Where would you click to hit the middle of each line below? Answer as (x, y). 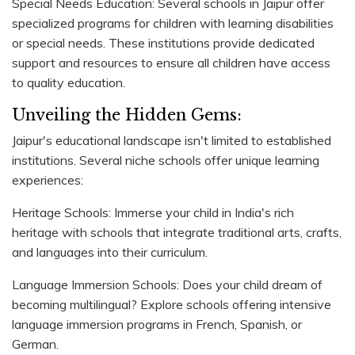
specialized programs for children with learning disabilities (173, 23)
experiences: (48, 179)
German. (35, 344)
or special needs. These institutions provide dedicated (163, 42)
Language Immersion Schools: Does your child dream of (167, 284)
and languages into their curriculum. (110, 252)
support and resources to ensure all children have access (171, 62)
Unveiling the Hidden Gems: (127, 115)
